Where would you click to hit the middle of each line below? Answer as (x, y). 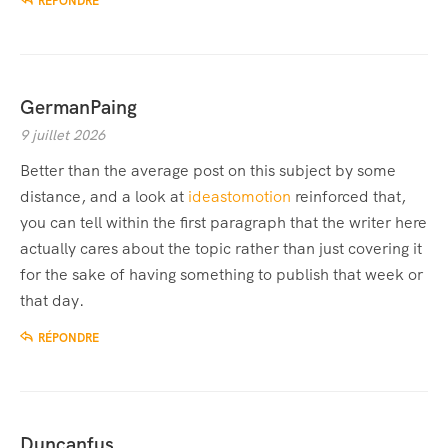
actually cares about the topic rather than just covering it (221, 249)
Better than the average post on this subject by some (208, 171)
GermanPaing (78, 108)
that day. (52, 301)
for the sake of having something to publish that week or (221, 275)
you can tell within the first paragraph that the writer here (223, 223)
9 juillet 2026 (62, 135)
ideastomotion (239, 197)
